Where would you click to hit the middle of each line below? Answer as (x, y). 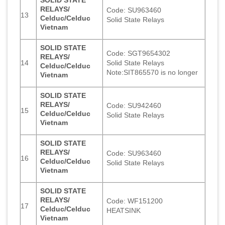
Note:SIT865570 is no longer (152, 72)
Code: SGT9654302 (139, 53)
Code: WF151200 (135, 201)
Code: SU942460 (134, 105)
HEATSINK (124, 210)
